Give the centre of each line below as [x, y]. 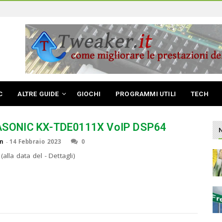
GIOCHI [89, 94]
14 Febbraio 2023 [35, 141]
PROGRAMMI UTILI [146, 94]
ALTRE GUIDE [38, 94]
